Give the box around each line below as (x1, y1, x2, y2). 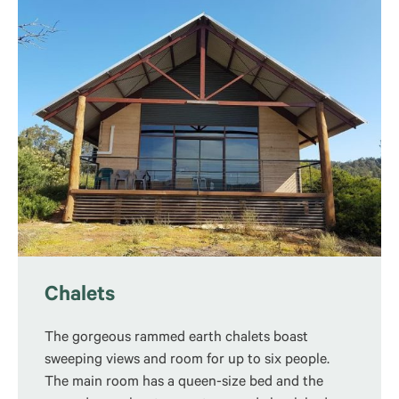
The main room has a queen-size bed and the (45, 375, 323, 391)
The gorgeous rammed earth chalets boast (45, 330, 308, 346)
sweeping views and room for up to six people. (45, 353, 330, 369)
